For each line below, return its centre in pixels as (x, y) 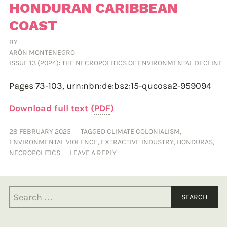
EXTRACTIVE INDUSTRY (137, 142)
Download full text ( (52, 108)
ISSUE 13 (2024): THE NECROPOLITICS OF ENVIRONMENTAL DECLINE (116, 63)
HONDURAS (195, 142)
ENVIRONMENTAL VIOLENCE (53, 142)
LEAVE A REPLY (93, 153)
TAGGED (94, 131)
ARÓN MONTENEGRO (42, 52)
